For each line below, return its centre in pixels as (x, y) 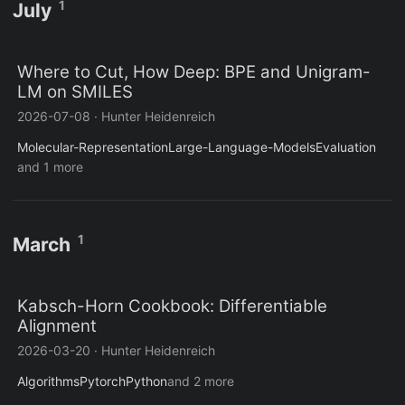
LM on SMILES (75, 92)
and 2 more (201, 381)
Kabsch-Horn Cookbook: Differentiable (172, 306)
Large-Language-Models (242, 147)
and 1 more (50, 167)
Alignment (57, 326)
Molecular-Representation (93, 147)
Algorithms (48, 381)
